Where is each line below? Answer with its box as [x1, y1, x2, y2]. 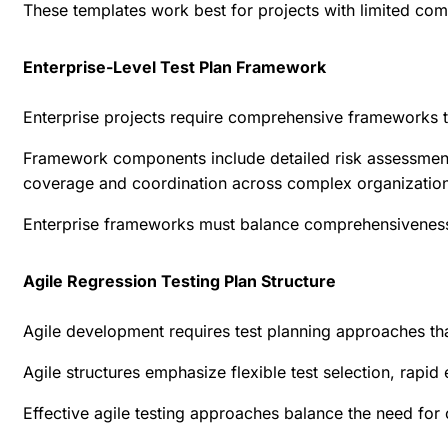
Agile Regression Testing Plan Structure [23, 271, 336, 292]
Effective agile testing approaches [23, 403, 279, 424]
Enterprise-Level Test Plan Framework [23, 57, 326, 78]
